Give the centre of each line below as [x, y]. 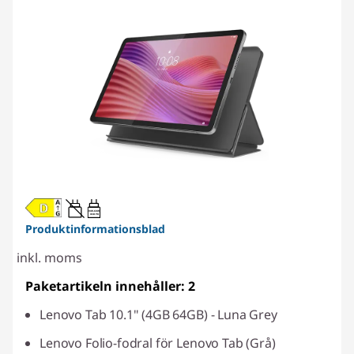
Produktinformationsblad [95, 229]
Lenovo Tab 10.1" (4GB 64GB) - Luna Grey [158, 315]
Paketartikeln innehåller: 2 [110, 286]
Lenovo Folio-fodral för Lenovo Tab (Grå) [158, 343]
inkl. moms [49, 258]
